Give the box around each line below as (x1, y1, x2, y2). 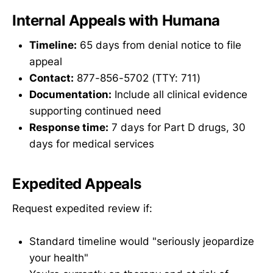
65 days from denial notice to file (77, 39, 241, 52)
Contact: (29, 72, 74, 85)
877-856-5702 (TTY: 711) (74, 72, 200, 85)
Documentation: (29, 88, 112, 101)
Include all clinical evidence (112, 88, 247, 101)
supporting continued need (29, 105, 161, 118)
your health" (29, 251, 88, 264)
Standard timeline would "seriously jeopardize (29, 235, 254, 247)
